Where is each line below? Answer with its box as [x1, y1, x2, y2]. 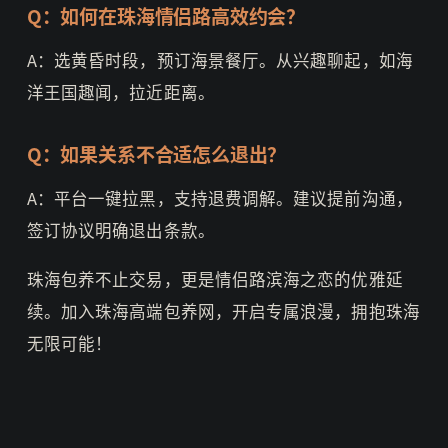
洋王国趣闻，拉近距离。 [26, 79, 215, 104]
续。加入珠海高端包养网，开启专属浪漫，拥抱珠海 [26, 298, 420, 323]
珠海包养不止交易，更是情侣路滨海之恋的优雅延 [26, 266, 403, 291]
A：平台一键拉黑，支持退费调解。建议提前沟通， [26, 185, 413, 210]
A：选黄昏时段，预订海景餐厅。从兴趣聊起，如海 [26, 47, 413, 72]
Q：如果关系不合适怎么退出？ [26, 139, 287, 167]
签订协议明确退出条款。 [26, 217, 215, 242]
